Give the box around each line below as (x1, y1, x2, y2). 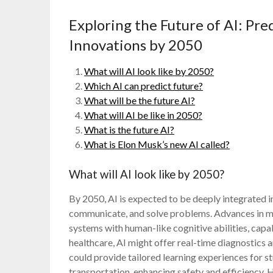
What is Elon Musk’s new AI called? (84, 138, 230, 150)
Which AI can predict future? (84, 79, 204, 91)
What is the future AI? (84, 123, 175, 135)
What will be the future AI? (84, 94, 196, 106)
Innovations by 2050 (69, 35, 203, 54)
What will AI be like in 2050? (84, 108, 203, 121)
